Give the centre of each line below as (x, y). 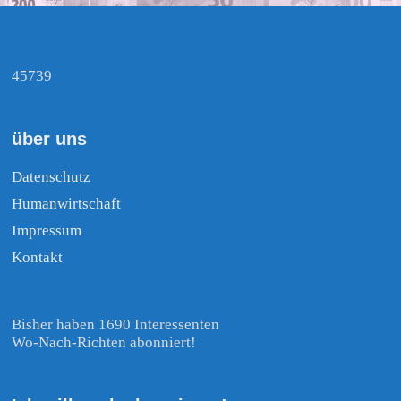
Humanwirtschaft (67, 204)
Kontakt (38, 258)
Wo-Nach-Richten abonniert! (104, 343)
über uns (50, 139)
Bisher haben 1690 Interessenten (116, 325)
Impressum (47, 231)
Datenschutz (51, 177)
